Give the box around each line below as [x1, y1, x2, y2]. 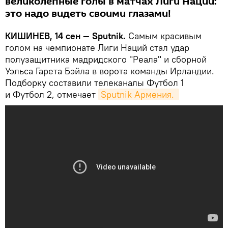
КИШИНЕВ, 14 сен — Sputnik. [5, 30, 126, 42]
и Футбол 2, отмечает [5, 88, 98, 100]
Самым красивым [126, 30, 202, 42]
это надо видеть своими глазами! [5, 6, 171, 21]
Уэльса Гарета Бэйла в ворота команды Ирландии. [5, 65, 214, 77]
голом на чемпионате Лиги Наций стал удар [5, 41, 189, 53]
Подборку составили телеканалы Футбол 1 [5, 76, 184, 89]
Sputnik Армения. [101, 88, 177, 100]
